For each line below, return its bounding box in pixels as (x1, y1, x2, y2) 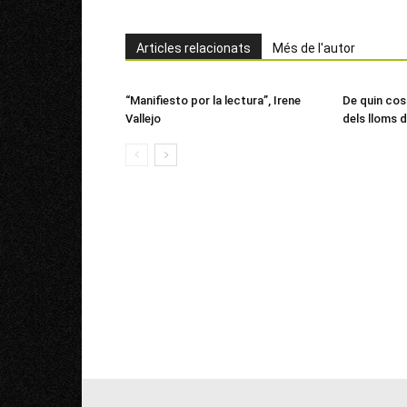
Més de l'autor (273, 41, 355, 55)
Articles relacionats (136, 41, 251, 55)
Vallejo (125, 112, 161, 125)
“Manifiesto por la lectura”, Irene (125, 94, 301, 107)
